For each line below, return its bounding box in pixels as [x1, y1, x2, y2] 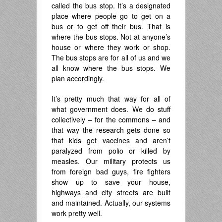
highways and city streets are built [52, 187, 170, 197]
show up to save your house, [52, 176, 170, 187]
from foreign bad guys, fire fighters [52, 166, 170, 176]
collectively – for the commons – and [52, 114, 170, 124]
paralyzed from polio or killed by [52, 145, 170, 156]
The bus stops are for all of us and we [52, 52, 170, 62]
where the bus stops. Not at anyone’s [52, 31, 170, 42]
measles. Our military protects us [52, 156, 170, 166]
